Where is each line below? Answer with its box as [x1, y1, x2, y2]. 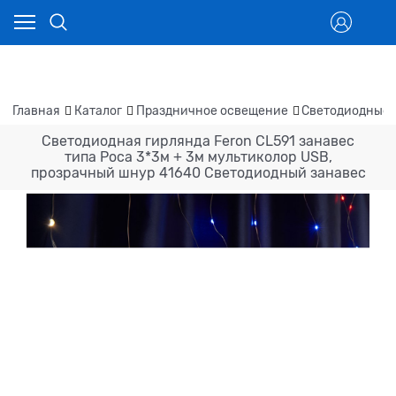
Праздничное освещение [135, 103, 288, 118]
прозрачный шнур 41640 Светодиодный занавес [30, 165, 366, 182]
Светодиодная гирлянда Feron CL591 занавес [42, 133, 354, 150]
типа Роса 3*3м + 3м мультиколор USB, [64, 149, 332, 166]
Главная [12, 103, 60, 118]
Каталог [73, 103, 122, 118]
